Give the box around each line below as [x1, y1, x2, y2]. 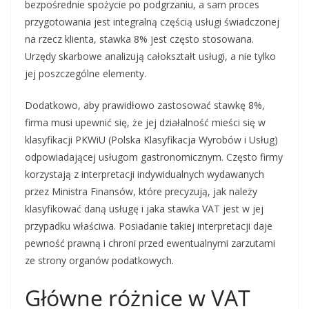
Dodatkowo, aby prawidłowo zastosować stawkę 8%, [25, 99, 265, 112]
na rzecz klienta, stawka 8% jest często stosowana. [25, 32, 254, 46]
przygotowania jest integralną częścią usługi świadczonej [25, 15, 279, 29]
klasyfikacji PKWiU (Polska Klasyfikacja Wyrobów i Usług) [25, 133, 278, 147]
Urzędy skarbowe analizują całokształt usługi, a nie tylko [25, 50, 276, 63]
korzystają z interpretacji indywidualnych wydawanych [25, 168, 264, 181]
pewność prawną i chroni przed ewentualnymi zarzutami [25, 237, 275, 250]
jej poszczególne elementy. [25, 67, 146, 81]
